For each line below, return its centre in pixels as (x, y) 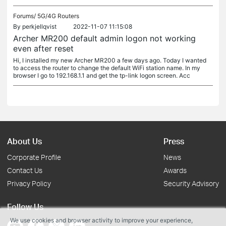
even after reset (43, 48)
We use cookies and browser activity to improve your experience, (101, 220)
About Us (24, 141)
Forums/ (25, 16)
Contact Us (25, 170)
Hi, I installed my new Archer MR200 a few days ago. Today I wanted (110, 60)
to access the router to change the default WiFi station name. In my (107, 68)
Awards (175, 170)
